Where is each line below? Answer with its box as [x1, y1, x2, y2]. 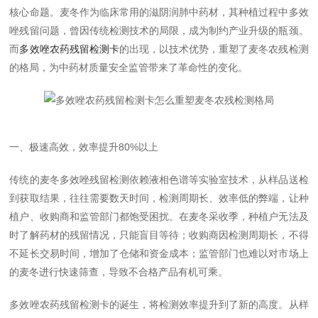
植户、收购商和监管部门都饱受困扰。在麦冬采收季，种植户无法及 [9, 211, 309, 222]
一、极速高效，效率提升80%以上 [9, 141, 159, 153]
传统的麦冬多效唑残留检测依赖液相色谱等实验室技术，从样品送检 [9, 174, 309, 185]
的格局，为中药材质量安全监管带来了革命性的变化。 [9, 62, 248, 73]
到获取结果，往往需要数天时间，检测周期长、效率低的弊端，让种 [9, 192, 309, 204]
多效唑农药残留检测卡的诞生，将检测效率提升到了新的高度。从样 [9, 299, 309, 310]
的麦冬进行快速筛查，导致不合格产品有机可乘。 [9, 266, 229, 278]
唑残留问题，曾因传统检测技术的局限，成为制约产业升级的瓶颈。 [9, 25, 309, 36]
